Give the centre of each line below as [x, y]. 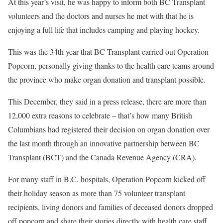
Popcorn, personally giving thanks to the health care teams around [111, 65]
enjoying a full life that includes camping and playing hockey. [104, 29]
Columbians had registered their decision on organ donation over [109, 129]
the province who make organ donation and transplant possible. [107, 79]
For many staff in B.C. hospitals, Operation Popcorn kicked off [107, 179]
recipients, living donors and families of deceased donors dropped [111, 207]
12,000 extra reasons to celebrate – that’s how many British [100, 115]
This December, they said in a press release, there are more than [107, 101]
